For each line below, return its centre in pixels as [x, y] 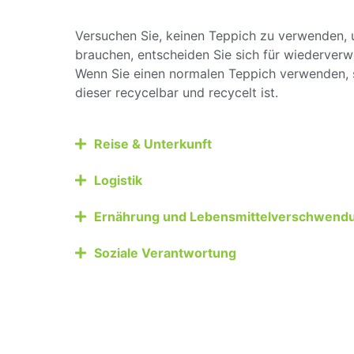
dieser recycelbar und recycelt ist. [177, 93]
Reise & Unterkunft [153, 143]
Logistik [118, 180]
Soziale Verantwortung [165, 252]
